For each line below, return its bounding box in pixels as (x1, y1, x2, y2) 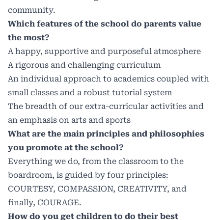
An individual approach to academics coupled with (8, 74, 209, 84)
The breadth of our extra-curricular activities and (8, 102, 204, 111)
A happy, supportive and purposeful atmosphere (8, 47, 201, 56)
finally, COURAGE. (8, 198, 82, 208)
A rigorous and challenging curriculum (8, 60, 161, 70)
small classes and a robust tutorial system (8, 88, 172, 98)
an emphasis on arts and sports (8, 115, 131, 125)
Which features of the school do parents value (8, 19, 201, 29)
